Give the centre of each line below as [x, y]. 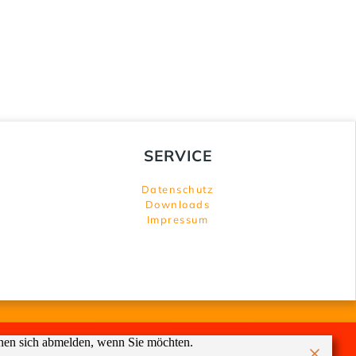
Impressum [178, 219]
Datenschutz [178, 189]
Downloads [178, 204]
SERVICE [178, 156]
